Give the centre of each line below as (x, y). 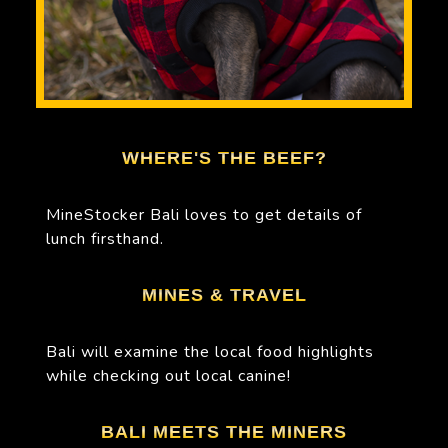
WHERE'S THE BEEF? (224, 157)
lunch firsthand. (105, 238)
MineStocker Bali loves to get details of (204, 214)
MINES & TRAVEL (224, 294)
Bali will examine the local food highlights (210, 351)
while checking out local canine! (168, 375)
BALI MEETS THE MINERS (224, 431)
